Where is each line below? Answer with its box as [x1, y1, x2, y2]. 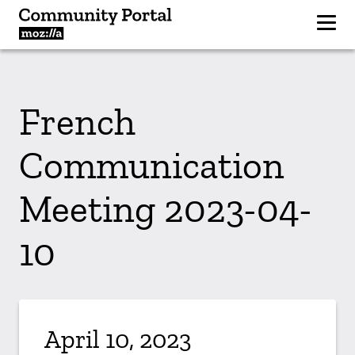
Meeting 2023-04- [19, 186, 312, 231]
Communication [19, 143, 284, 188]
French [19, 99, 136, 144]
